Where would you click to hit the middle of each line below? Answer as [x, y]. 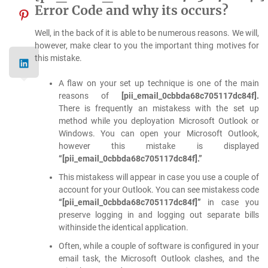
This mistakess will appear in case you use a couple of [159, 177]
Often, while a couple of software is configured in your [159, 246]
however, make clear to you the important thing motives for [147, 45]
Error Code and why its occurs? [131, 10]
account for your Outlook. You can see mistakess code [159, 189]
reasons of [90, 95]
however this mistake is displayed [159, 146]
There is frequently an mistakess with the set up [159, 108]
